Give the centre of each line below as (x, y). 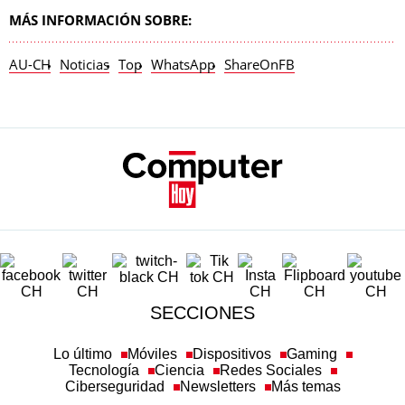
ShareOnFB (259, 64)
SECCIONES (202, 313)
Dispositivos (231, 354)
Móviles (152, 354)
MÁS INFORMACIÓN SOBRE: (100, 20)
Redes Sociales (270, 370)
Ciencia (179, 370)
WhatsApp (183, 64)
